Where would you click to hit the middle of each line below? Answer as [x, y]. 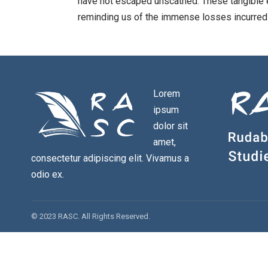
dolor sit [170, 126]
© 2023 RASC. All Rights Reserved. [91, 216]
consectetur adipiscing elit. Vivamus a [110, 158]
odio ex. [48, 174]
